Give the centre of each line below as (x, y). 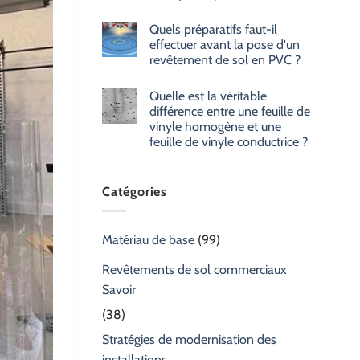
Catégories (135, 191)
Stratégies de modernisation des (189, 340)
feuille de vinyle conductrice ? (229, 141)
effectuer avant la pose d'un (225, 44)
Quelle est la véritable (208, 96)
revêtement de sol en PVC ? (225, 59)
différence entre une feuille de (230, 111)
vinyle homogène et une (215, 126)
